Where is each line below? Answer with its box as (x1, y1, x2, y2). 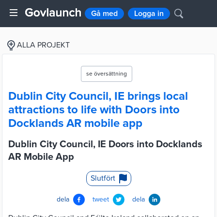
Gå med (91, 9, 118, 18)
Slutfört (90, 173, 115, 183)
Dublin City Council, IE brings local (8, 89, 188, 103)
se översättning (86, 70, 127, 77)
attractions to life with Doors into (8, 103, 180, 117)
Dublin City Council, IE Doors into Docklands (8, 139, 202, 150)
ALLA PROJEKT (17, 40, 70, 50)
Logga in (134, 9, 164, 18)
